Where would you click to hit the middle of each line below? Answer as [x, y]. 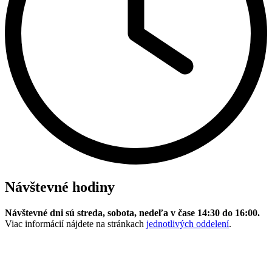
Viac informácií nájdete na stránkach [76, 224]
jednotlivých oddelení [188, 224]
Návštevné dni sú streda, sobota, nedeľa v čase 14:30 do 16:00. [132, 213]
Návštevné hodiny [60, 187]
